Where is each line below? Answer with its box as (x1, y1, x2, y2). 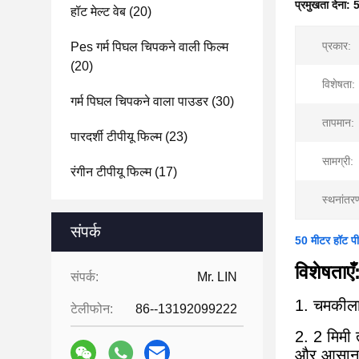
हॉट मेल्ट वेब (71, 5, 126, 18)
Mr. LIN (197, 270, 237, 284)
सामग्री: (322, 155, 353, 167)
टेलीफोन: (71, 302, 113, 316)
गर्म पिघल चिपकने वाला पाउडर (71, 95, 208, 108)
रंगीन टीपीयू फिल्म (71, 165, 151, 179)
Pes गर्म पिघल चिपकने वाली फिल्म (71, 40, 228, 54)
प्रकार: (322, 39, 351, 52)
